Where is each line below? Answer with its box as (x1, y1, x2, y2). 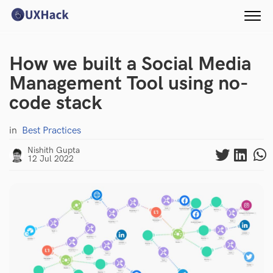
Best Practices (22, 125, 81, 137)
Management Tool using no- (9, 72, 249, 96)
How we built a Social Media (9, 52, 251, 76)
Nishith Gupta (27, 145, 80, 156)
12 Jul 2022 (27, 154, 74, 165)
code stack (9, 91, 102, 115)
